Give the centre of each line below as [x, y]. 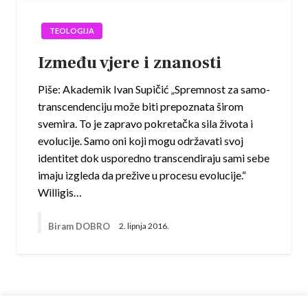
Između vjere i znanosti [130, 62]
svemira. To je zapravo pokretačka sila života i [145, 123]
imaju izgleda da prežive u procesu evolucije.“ [142, 175]
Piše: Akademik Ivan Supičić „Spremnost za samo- [154, 89]
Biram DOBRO [80, 226]
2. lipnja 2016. [144, 226]
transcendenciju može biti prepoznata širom [141, 106]
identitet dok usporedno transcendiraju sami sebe [154, 157]
